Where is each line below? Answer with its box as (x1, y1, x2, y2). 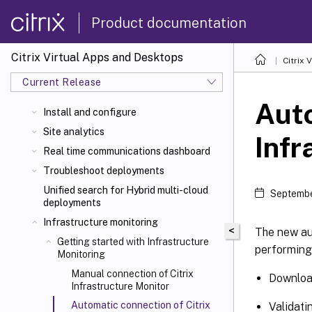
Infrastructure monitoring (43, 217, 158, 228)
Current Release (22, 76, 102, 88)
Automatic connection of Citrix (71, 299, 210, 311)
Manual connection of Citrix (71, 268, 194, 279)
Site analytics (43, 126, 104, 137)
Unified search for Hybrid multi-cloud (43, 185, 208, 196)
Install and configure (43, 107, 136, 118)
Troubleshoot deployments (43, 165, 164, 176)
